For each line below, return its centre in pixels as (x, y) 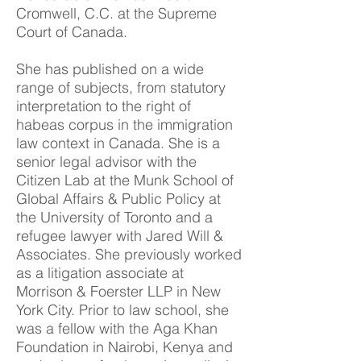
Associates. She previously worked (129, 254)
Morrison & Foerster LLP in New (118, 291)
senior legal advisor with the (106, 162)
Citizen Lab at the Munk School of (125, 180)
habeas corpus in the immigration (124, 124)
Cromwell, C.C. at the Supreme (116, 13)
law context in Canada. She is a (118, 143)
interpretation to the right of (104, 106)
